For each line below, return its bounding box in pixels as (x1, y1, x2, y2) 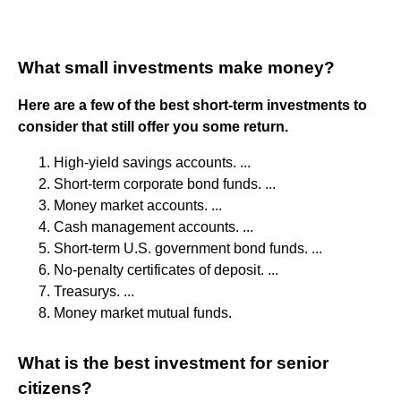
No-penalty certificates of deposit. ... (54, 261, 278, 277)
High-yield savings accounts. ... (54, 154, 251, 170)
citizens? (18, 378, 92, 397)
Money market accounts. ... (54, 197, 222, 213)
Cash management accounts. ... (54, 218, 253, 235)
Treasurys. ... (54, 283, 134, 299)
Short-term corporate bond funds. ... (54, 175, 276, 192)
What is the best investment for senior (18, 353, 328, 372)
